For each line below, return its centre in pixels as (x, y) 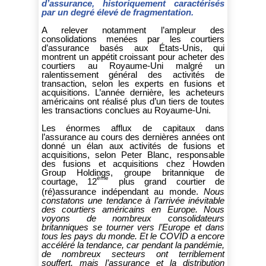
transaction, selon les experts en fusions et (133, 83)
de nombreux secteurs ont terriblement (133, 254)
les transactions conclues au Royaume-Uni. (126, 110)
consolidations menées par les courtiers (133, 39)
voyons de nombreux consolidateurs (133, 218)
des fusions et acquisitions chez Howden (133, 164)
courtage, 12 (69, 181)
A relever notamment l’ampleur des (133, 30)
